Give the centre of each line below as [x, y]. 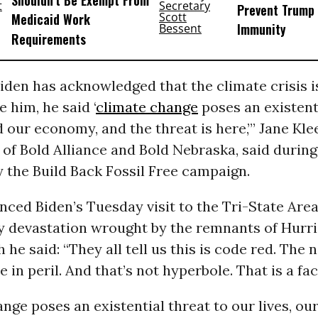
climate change [147, 106]
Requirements [48, 39]
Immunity [261, 29]
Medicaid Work [50, 20]
